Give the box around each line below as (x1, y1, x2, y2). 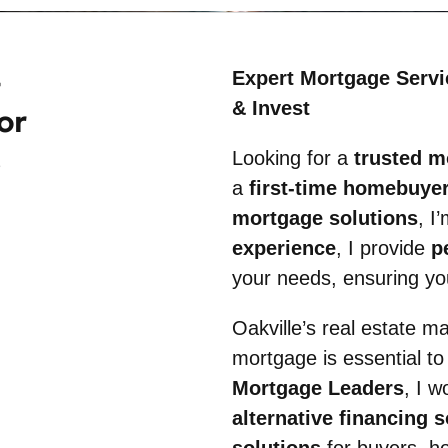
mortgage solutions (232, 207, 418, 229)
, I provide (336, 237, 431, 259)
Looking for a (232, 147, 354, 169)
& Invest (232, 97, 310, 119)
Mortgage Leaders (232, 377, 404, 399)
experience (232, 237, 336, 259)
